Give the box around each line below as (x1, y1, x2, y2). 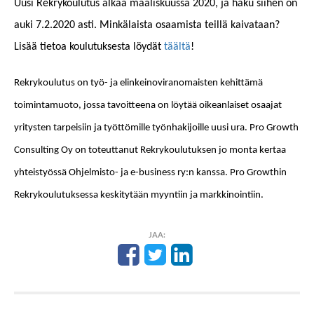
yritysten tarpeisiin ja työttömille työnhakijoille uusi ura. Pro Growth (14, 122, 299, 133)
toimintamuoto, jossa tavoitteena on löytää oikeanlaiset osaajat (14, 100, 282, 111)
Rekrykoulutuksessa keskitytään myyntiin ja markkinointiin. (14, 189, 264, 200)
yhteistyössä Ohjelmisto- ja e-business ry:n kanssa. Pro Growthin (14, 167, 287, 178)
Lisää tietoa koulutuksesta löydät (14, 41, 164, 53)
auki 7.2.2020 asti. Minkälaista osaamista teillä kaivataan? (14, 19, 280, 31)
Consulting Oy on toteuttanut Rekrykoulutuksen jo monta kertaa (14, 144, 286, 156)
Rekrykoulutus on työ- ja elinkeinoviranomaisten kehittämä (14, 77, 263, 88)
